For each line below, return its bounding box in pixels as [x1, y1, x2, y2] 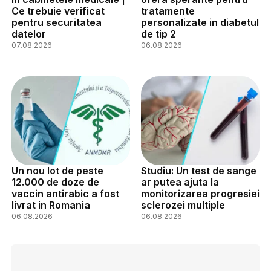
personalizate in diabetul [140, 16, 259, 28]
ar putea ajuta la [140, 175, 219, 188]
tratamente [140, 4, 195, 17]
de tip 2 [140, 27, 176, 40]
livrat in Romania [11, 198, 90, 211]
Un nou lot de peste [11, 164, 103, 177]
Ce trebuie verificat [11, 4, 105, 17]
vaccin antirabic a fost [11, 187, 119, 200]
